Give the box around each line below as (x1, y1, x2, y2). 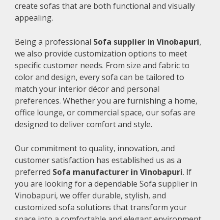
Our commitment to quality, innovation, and (15, 142, 175, 154)
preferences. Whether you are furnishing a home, (15, 95, 197, 106)
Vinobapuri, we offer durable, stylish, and (15, 190, 166, 201)
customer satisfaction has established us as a (15, 154, 181, 165)
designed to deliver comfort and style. (15, 118, 152, 130)
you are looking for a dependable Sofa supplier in (15, 178, 197, 189)
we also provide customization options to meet (15, 48, 187, 59)
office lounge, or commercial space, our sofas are (15, 107, 195, 118)
